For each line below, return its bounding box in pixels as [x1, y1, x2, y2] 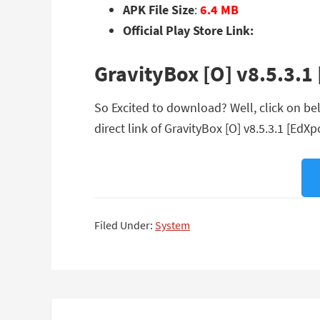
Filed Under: [94, 218, 155, 232]
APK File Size [123, 1, 194, 18]
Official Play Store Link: [123, 22, 254, 39]
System [155, 218, 190, 232]
